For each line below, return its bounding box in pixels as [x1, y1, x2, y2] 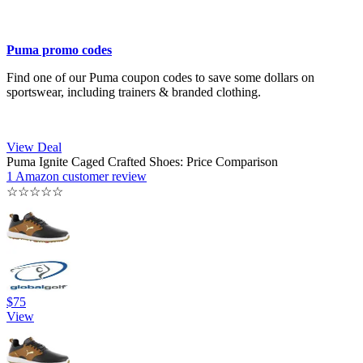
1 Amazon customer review [6, 169, 147, 184]
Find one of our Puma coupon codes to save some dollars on [6, 70, 314, 85]
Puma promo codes [6, 43, 112, 58]
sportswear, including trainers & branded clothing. [6, 85, 261, 100]
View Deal [6, 140, 62, 155]
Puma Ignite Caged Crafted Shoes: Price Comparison [6, 155, 278, 169]
